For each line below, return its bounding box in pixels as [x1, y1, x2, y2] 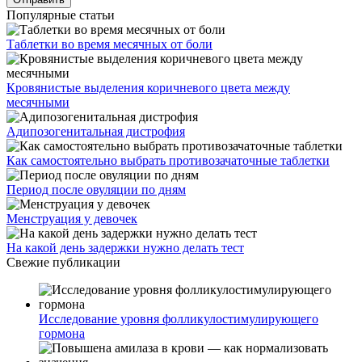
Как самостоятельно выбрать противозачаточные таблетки [6, 153, 330, 167]
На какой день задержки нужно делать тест [6, 240, 244, 255]
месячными [6, 95, 69, 109]
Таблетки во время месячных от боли [6, 36, 213, 51]
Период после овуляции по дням [6, 182, 186, 196]
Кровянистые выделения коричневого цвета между [6, 80, 290, 95]
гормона [39, 326, 85, 340]
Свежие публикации [6, 255, 120, 269]
